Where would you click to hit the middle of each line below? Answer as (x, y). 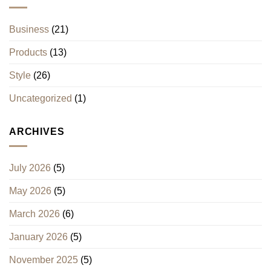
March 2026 (34, 214)
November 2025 (44, 260)
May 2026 (30, 191)
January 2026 (38, 237)
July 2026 (30, 168)
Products (28, 52)
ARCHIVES (37, 131)
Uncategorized (41, 98)
